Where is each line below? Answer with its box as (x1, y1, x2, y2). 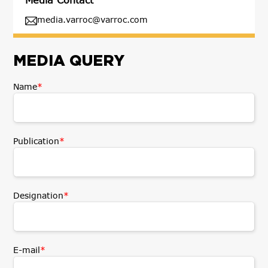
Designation (13, 190, 63, 200)
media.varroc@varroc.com (37, 14, 148, 25)
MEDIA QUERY (13, 51, 124, 68)
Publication (13, 135, 59, 146)
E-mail (13, 244, 40, 255)
